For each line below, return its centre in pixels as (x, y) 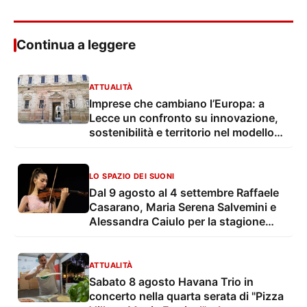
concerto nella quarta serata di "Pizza (186, 296)
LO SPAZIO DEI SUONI (132, 176)
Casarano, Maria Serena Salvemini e (183, 207)
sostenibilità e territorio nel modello (182, 133)
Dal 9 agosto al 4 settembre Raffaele (184, 193)
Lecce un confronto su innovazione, (184, 118)
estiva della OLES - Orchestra (165, 236)
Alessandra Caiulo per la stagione (177, 222)
